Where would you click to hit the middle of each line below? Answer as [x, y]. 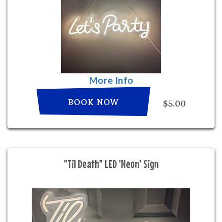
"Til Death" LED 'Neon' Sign [111, 164]
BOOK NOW [93, 102]
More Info [111, 80]
